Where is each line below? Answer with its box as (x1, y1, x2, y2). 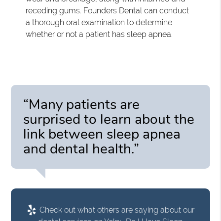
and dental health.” (23, 139, 140, 158)
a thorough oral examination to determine (26, 17, 173, 27)
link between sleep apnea (23, 124, 181, 144)
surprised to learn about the (23, 110, 195, 129)
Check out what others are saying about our (37, 205, 194, 215)
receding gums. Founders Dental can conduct (26, 5, 189, 15)
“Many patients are (23, 95, 140, 114)
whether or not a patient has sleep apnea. (26, 29, 173, 39)
